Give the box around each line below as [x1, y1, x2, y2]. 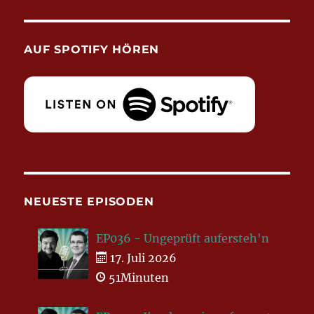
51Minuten [106, 271, 170, 285]
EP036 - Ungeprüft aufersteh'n [96, 231, 270, 246]
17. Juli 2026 [107, 251, 177, 266]
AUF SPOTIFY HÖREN [24, 43, 160, 57]
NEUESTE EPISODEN [24, 195, 154, 209]
